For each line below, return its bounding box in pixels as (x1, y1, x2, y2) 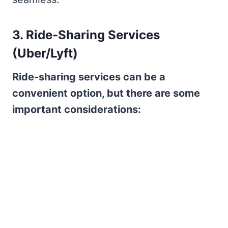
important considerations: (12, 103, 141, 116)
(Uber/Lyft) (12, 46, 78, 61)
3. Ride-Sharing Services (12, 27, 160, 43)
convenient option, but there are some (12, 87, 200, 100)
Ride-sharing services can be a (12, 71, 165, 83)
